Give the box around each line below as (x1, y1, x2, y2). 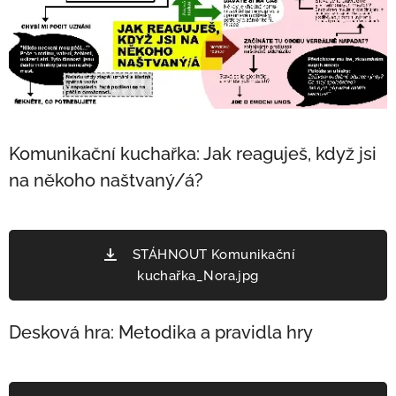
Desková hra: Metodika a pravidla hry (9, 321, 313, 343)
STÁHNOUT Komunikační (132, 246, 295, 263)
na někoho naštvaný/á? (9, 169, 203, 191)
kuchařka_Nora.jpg (137, 267, 259, 284)
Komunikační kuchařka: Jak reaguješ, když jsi (9, 142, 377, 164)
